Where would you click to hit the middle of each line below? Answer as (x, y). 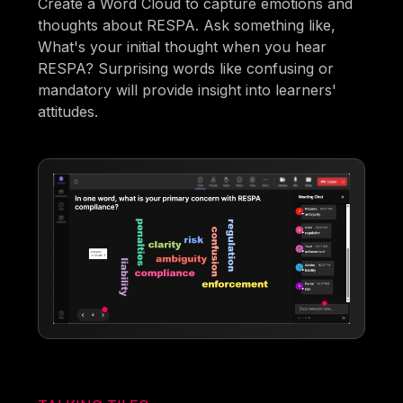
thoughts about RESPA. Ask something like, (187, 25)
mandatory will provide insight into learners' (188, 90)
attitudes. (68, 111)
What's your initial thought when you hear (183, 46)
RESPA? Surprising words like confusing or (186, 68)
